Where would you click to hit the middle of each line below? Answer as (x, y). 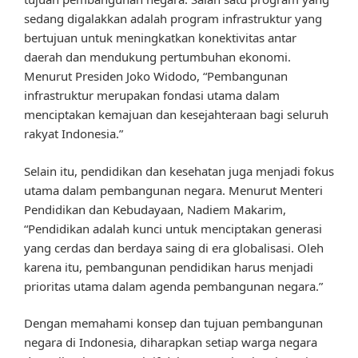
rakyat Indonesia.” (74, 134)
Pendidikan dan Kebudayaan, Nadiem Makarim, (155, 209)
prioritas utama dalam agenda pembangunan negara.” (173, 286)
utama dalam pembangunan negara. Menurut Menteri (173, 190)
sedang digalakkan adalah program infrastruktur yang (173, 19)
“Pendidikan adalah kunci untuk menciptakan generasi (173, 228)
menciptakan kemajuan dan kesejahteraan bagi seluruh (176, 115)
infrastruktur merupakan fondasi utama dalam (152, 95)
